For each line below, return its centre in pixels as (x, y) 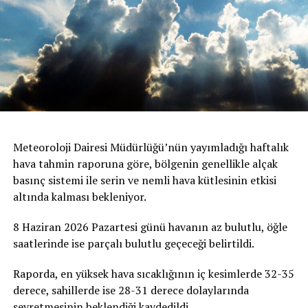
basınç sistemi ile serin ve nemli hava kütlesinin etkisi (144, 180)
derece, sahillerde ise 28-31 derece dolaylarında (131, 290)
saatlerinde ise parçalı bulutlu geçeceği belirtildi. (133, 244)
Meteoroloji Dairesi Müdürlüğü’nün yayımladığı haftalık (151, 147)
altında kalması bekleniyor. (79, 197)
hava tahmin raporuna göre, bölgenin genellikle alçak (145, 164)
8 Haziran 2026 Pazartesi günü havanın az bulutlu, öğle (150, 227)
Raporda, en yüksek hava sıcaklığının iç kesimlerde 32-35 (153, 274)
